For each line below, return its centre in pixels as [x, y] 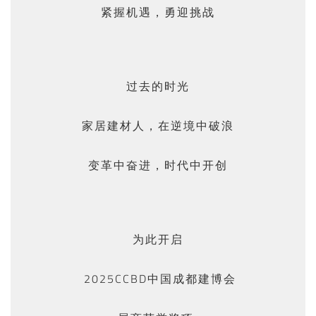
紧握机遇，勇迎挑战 [158, 12]
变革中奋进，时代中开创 [158, 165]
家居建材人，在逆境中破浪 [158, 126]
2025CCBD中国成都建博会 [158, 279]
